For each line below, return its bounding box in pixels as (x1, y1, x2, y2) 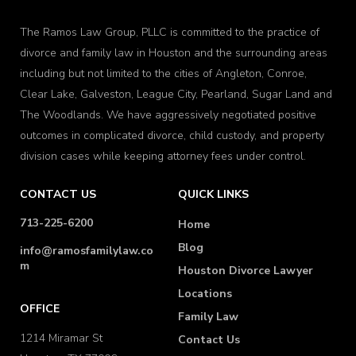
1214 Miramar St (20, 330, 103, 346)
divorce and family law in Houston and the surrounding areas (20, 44, 327, 60)
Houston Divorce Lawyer (178, 262, 313, 278)
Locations (178, 285, 232, 301)
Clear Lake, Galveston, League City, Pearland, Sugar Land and (20, 86, 332, 102)
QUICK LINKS (178, 186, 249, 202)
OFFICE (20, 300, 60, 316)
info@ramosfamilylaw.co (20, 242, 153, 258)
